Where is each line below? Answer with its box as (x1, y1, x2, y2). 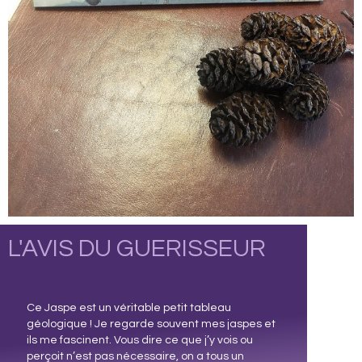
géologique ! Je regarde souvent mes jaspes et (27, 318, 276, 330)
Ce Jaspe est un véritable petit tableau (27, 301, 231, 314)
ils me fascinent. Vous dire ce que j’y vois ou (27, 334, 253, 346)
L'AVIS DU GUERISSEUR (8, 235, 266, 261)
